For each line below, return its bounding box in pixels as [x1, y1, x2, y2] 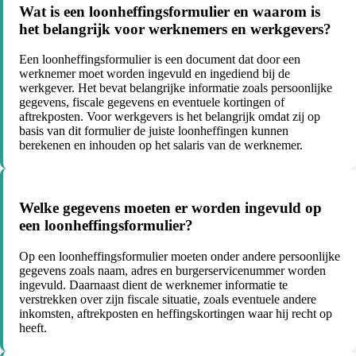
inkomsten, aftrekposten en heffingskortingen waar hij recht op [19, 306, 332, 320]
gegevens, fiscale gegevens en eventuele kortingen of [19, 95, 284, 110]
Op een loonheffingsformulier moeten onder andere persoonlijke [19, 249, 340, 263]
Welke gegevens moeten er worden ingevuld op [19, 199, 322, 216]
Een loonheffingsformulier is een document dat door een [19, 52, 300, 67]
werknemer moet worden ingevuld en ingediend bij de [19, 67, 290, 81]
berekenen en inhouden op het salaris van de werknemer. [19, 138, 303, 153]
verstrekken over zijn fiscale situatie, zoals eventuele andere [19, 292, 316, 306]
